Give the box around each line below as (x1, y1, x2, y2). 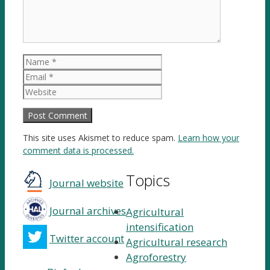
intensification (126, 219, 193, 234)
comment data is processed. (23, 145, 134, 156)
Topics (126, 169, 170, 190)
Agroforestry (126, 250, 186, 264)
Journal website (49, 175, 124, 190)
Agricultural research (126, 234, 227, 249)
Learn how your (178, 132, 239, 143)
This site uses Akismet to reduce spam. (23, 132, 178, 143)
